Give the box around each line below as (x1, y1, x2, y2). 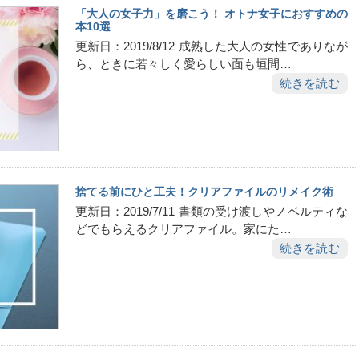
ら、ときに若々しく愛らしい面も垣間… (75, 57, 292, 71)
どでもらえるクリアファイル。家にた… (75, 222, 292, 236)
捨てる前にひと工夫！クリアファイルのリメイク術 (75, 184, 333, 198)
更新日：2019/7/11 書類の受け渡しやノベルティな (75, 204, 348, 218)
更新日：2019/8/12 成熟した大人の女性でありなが (75, 39, 348, 53)
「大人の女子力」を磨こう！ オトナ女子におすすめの (75, 6, 348, 20)
